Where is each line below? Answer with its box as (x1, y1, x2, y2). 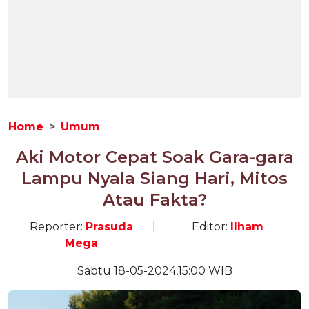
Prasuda (86, 220, 133, 233)
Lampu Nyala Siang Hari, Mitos (21, 168, 288, 188)
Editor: (191, 220, 230, 233)
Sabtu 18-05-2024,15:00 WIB (77, 264, 232, 277)
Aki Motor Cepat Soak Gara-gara (15, 147, 294, 167)
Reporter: (30, 220, 86, 233)
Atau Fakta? (102, 190, 207, 210)
